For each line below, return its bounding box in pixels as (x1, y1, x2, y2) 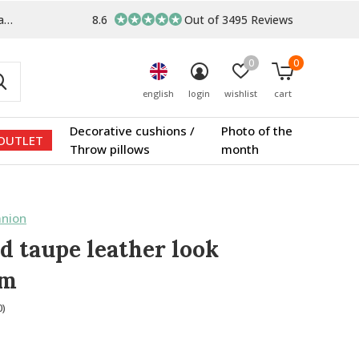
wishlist (224, 87, 257, 99)
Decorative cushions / (69, 123, 195, 139)
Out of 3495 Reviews (184, 12, 293, 27)
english (143, 87, 174, 99)
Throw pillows (69, 141, 150, 157)
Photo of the (220, 123, 292, 139)
